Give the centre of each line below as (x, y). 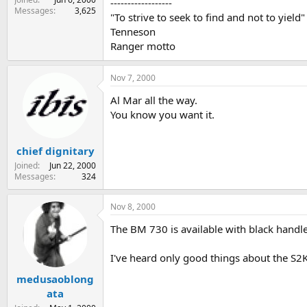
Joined (26, 165)
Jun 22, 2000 (73, 165)
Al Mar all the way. (154, 100)
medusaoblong (55, 279)
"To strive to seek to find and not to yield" (208, 17)
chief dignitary (55, 150)
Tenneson (133, 32)
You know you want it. (162, 115)
